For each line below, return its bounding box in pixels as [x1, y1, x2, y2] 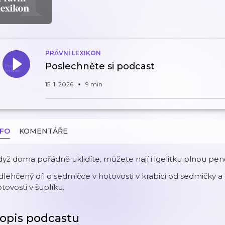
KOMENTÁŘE [19, 127, 68, 136]
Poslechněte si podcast [45, 61, 155, 72]
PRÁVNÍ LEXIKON [45, 49, 101, 57]
